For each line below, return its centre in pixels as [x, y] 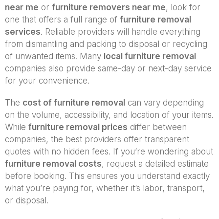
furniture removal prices [78, 127]
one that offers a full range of [62, 19]
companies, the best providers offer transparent [97, 139]
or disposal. [27, 200]
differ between [157, 127]
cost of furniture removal [74, 102]
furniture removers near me [109, 7]
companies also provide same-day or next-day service [108, 68]
